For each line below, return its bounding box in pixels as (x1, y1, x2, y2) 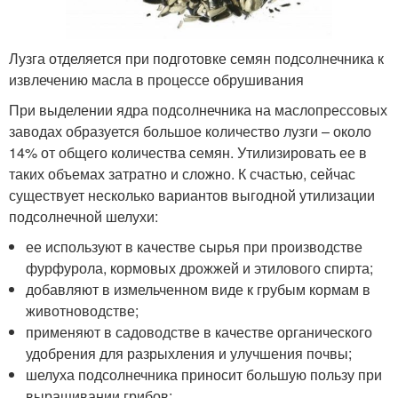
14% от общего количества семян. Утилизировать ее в (9, 142, 367, 163)
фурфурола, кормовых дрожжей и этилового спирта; (26, 258, 374, 279)
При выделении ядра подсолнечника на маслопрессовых (9, 99, 387, 121)
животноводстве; (26, 300, 139, 322)
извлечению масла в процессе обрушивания (9, 69, 304, 91)
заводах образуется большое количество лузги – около (9, 121, 371, 142)
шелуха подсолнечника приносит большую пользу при (26, 364, 383, 386)
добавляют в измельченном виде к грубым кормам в (26, 279, 371, 300)
